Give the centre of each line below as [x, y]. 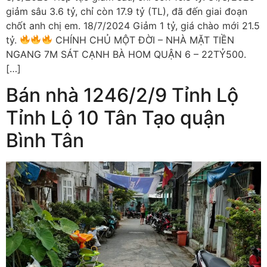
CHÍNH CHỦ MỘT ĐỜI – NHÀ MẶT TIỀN [143, 40]
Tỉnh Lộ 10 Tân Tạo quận [116, 118]
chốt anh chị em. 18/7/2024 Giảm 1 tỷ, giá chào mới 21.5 [133, 25]
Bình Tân [45, 141]
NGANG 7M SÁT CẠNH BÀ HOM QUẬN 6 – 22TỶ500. [126, 54]
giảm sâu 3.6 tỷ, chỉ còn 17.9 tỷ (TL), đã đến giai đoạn [127, 11]
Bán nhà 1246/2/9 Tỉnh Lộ [122, 95]
